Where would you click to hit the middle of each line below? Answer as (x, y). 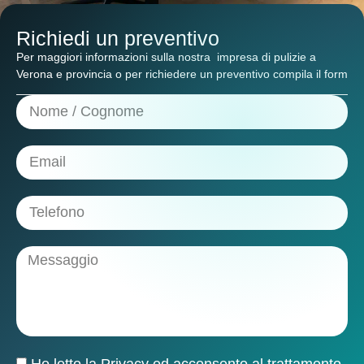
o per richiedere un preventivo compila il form (232, 74)
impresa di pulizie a (266, 56)
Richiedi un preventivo (118, 38)
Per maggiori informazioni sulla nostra (117, 56)
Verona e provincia (66, 74)
